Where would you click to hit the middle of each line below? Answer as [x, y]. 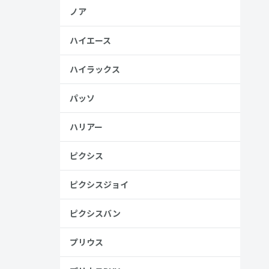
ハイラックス [95, 69]
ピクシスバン [95, 213]
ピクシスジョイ [99, 184]
